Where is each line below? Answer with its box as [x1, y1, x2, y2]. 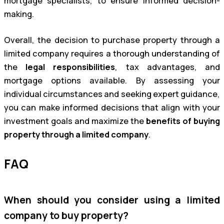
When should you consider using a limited [4, 193, 220, 206]
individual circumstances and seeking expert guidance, [4, 88, 220, 99]
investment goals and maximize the [4, 115, 146, 126]
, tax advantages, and [115, 61, 220, 72]
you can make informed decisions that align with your [4, 101, 220, 113]
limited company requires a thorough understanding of [4, 47, 220, 59]
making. [4, 8, 34, 20]
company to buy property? [4, 208, 128, 222]
